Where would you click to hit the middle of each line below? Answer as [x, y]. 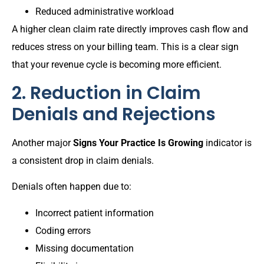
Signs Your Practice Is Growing [138, 143]
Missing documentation [85, 248]
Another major [42, 143]
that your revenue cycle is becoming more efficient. [117, 65]
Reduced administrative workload [105, 12]
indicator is [227, 143]
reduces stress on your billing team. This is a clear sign [125, 47]
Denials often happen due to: [72, 187]
